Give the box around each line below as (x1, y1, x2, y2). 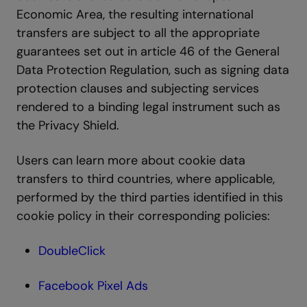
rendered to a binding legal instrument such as (16, 98, 280, 115)
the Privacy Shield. (16, 116, 119, 134)
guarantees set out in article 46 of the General (16, 42, 280, 60)
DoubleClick (38, 242, 106, 259)
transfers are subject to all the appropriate (16, 24, 260, 41)
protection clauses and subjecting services (16, 79, 259, 97)
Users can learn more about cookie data (16, 151, 245, 169)
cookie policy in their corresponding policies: (16, 207, 270, 224)
